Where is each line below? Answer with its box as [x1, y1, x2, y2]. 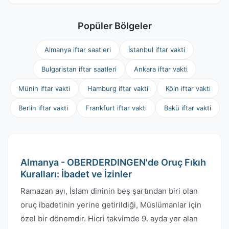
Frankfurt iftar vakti [85, 104, 147, 112]
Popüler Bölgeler [77, 20, 152, 31]
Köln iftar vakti [166, 84, 211, 93]
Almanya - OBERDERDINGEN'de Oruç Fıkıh [20, 157, 206, 168]
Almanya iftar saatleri [44, 45, 111, 54]
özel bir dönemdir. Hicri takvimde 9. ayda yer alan [20, 214, 198, 223]
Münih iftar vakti [18, 84, 70, 93]
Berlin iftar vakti [18, 104, 68, 112]
